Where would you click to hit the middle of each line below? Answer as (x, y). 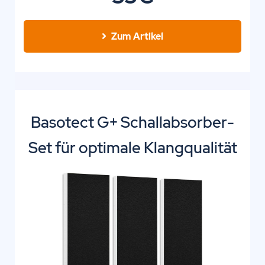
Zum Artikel (137, 36)
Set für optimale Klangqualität (132, 148)
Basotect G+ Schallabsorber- (132, 122)
